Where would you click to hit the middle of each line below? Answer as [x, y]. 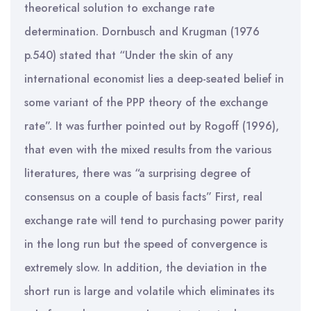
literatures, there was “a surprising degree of [137, 173]
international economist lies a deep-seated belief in [154, 79]
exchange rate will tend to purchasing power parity [154, 220]
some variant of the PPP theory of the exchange [146, 102]
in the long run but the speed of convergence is [146, 244]
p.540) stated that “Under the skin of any [129, 55]
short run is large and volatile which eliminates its [149, 291]
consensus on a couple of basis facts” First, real [143, 197]
